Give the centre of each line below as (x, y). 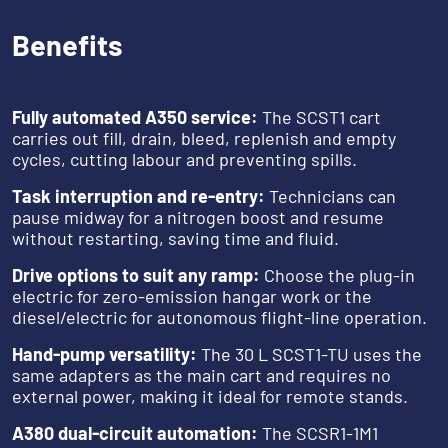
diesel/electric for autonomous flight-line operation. (219, 317)
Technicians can (330, 196)
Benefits (67, 45)
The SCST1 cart (321, 117)
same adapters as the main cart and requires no (201, 375)
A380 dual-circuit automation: (135, 433)
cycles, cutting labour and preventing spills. (184, 159)
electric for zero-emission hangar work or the (192, 296)
